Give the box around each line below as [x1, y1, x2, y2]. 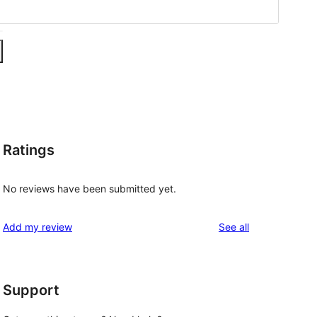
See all [219, 221, 249, 234]
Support [3, 282, 59, 299]
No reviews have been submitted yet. [3, 183, 176, 195]
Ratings [3, 141, 54, 158]
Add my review [3, 221, 72, 234]
